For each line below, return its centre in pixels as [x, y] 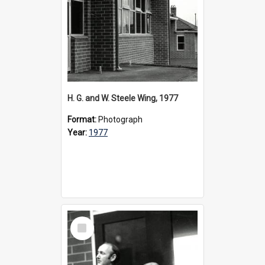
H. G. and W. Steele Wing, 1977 [123, 98]
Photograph [120, 119]
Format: [83, 119]
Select [85, 221]
